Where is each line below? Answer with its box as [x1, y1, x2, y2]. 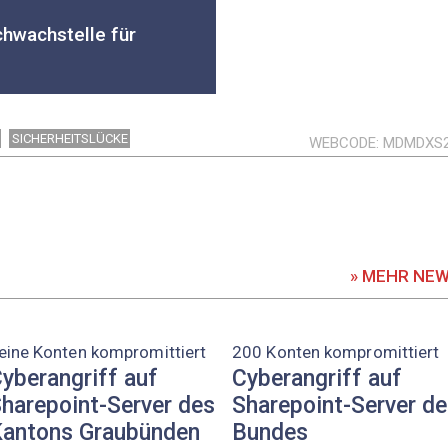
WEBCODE [308, 133, 376, 152]
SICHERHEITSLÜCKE [11, 130, 128, 146]
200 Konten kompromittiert [232, 341, 440, 362]
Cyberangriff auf [232, 365, 402, 393]
